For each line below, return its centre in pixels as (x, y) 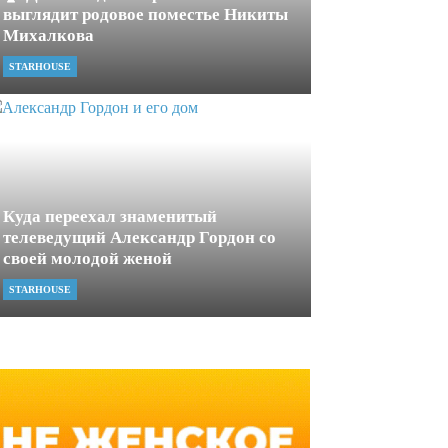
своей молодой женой (87, 258)
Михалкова (48, 35)
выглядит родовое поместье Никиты (145, 14)
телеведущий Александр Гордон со (139, 237)
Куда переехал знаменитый (110, 216)
